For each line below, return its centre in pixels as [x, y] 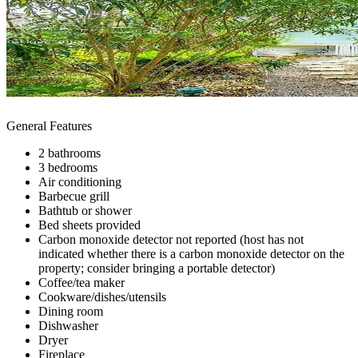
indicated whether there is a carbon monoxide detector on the [191, 253]
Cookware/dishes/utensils [102, 296]
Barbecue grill [74, 196]
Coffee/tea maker [82, 282]
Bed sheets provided [89, 225]
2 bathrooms [70, 153]
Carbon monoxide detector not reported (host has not [171, 239]
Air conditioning [80, 181]
